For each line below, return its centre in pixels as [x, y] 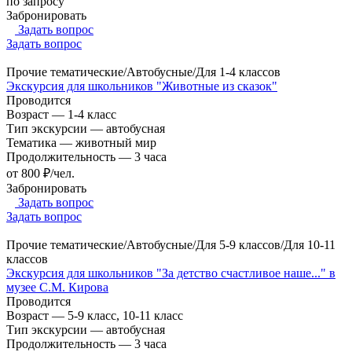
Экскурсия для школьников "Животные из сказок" [142, 86]
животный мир [116, 142]
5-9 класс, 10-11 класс [125, 315]
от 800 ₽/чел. [40, 173]
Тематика [33, 142]
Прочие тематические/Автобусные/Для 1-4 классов [143, 71]
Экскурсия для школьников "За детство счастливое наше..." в [171, 273]
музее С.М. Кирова [57, 287]
